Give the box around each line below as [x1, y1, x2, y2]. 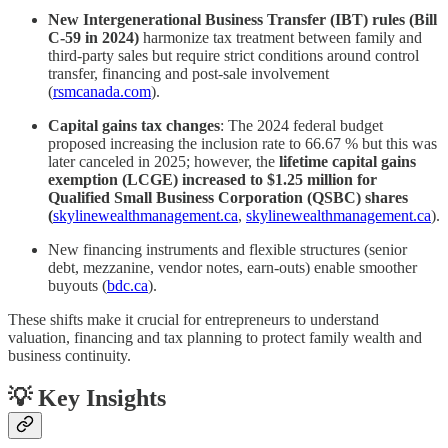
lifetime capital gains [279, 153, 416, 171]
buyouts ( [48, 277, 107, 295]
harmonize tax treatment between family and [139, 29, 422, 47]
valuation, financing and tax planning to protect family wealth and [8, 329, 422, 347]
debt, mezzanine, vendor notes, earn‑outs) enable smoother [48, 259, 417, 277]
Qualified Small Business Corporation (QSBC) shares [48, 189, 408, 207]
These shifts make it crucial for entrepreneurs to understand [8, 311, 379, 329]
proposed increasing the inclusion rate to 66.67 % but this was [48, 135, 437, 153]
